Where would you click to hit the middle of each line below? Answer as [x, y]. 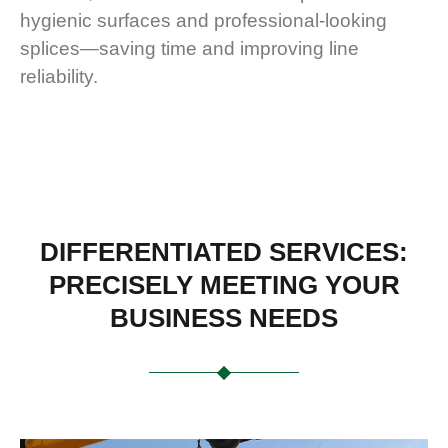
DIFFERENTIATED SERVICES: [224, 251]
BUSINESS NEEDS [224, 317]
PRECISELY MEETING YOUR [224, 284]
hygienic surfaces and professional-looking [203, 21]
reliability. [59, 77]
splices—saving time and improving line [189, 49]
